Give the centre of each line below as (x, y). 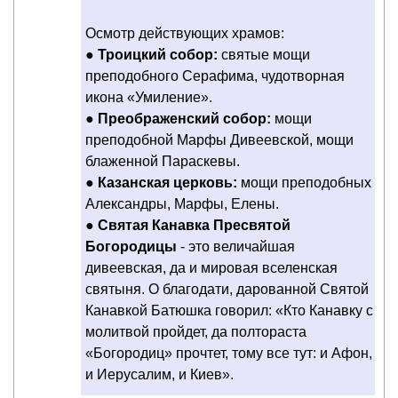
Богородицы (133, 246)
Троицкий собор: (158, 54)
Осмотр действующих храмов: (185, 33)
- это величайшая (238, 246)
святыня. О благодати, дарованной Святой (227, 289)
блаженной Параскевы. (163, 161)
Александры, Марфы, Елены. (182, 203)
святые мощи (264, 54)
